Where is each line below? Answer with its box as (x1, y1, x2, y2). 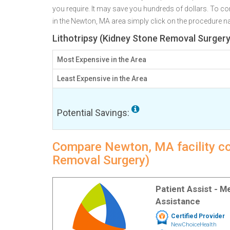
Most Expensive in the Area (57, 55, 146, 64)
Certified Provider (170, 213, 225, 220)
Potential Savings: (57, 107, 131, 118)
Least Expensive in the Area (57, 74, 147, 83)
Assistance (155, 196, 200, 206)
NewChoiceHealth (170, 221, 217, 228)
